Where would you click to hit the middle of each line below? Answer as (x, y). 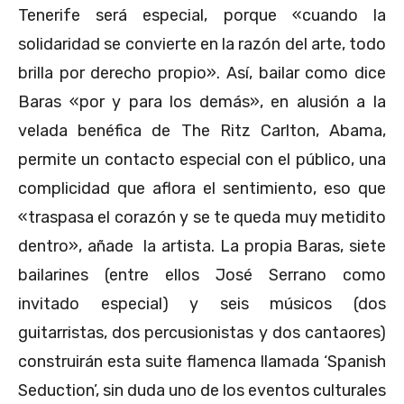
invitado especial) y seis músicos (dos (202, 303)
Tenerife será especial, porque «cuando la (202, 15)
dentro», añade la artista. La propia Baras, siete (202, 246)
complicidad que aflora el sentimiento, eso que (202, 188)
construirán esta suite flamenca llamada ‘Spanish (202, 361)
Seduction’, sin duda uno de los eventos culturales (202, 390)
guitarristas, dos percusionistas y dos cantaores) (202, 332)
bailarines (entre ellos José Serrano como (202, 275)
